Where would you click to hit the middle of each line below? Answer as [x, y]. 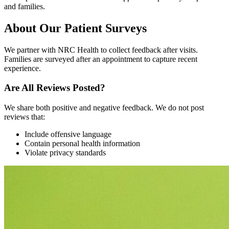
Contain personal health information [83, 144]
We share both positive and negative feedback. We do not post [104, 108]
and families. [25, 6]
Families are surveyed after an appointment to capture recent [101, 59]
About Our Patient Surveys [75, 28]
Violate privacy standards [65, 153]
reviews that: [25, 117]
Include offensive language [69, 134]
